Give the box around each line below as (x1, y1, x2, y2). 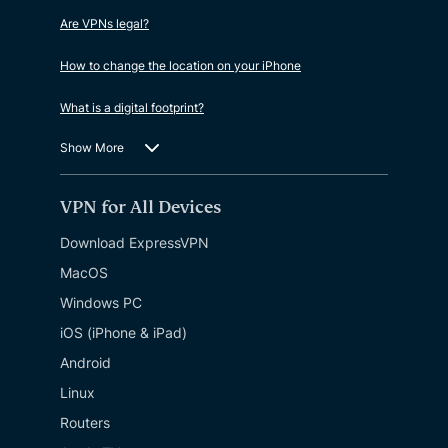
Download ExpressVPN (60, 234, 209, 252)
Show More (60, 140, 124, 156)
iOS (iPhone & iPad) (60, 324, 187, 342)
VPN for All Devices (60, 197, 221, 219)
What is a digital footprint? (60, 100, 204, 116)
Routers (60, 414, 110, 432)
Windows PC (60, 294, 142, 312)
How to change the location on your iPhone (60, 58, 301, 74)
